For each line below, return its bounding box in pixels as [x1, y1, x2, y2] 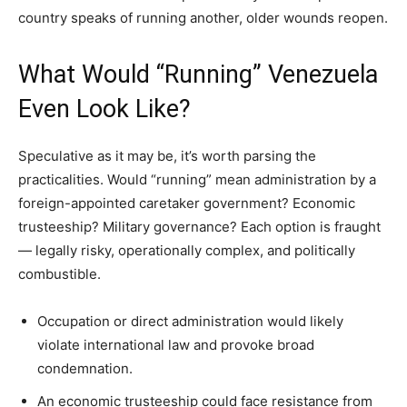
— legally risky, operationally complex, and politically [18, 241, 355, 259]
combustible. [18, 264, 101, 283]
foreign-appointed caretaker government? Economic [18, 194, 355, 212]
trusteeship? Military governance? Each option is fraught [18, 217, 381, 235]
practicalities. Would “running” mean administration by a [18, 170, 376, 188]
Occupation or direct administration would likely [37, 312, 343, 330]
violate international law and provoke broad [37, 335, 314, 353]
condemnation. [37, 359, 133, 377]
